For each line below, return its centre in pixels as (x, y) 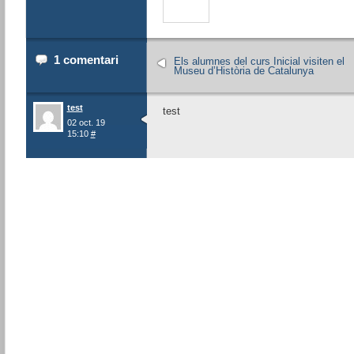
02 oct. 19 (86, 123)
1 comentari (86, 60)
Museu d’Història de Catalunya (243, 71)
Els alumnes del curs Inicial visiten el (259, 62)
